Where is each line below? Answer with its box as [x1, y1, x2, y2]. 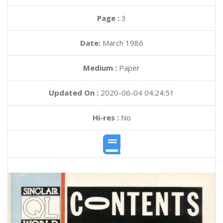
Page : [97, 13, 121, 23]
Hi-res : [92, 112, 119, 122]
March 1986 [102, 38, 143, 48]
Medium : [83, 63, 117, 73]
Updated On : [49, 88, 99, 98]
